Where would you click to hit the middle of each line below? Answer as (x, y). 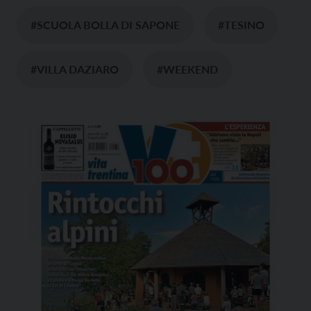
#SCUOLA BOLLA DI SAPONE (105, 25)
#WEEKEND (187, 69)
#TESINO (241, 25)
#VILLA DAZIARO (75, 69)
